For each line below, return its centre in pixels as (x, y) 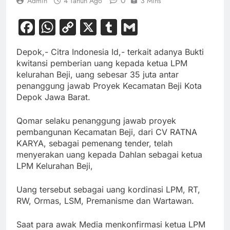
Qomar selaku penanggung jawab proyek (96, 121)
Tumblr (144, 27)
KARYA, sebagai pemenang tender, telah (94, 143)
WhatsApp (96, 27)
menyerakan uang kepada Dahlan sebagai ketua (109, 155)
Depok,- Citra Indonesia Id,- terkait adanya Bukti (110, 52)
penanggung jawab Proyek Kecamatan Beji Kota (109, 86)
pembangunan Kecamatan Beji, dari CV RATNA (107, 132)
